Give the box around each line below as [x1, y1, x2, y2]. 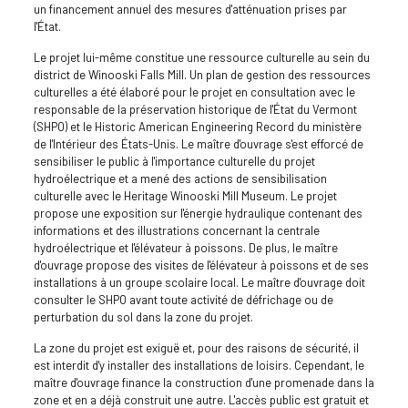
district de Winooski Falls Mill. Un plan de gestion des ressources [33, 66, 371, 82]
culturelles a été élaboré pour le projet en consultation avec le [33, 84, 355, 99]
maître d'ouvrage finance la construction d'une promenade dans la [33, 374, 374, 390]
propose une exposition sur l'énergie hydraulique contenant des [33, 205, 362, 220]
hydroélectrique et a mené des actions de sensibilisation [33, 170, 327, 186]
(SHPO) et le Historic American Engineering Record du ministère [33, 118, 362, 134]
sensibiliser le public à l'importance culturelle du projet [33, 153, 315, 168]
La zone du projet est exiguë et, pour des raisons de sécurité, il [33, 340, 359, 355]
